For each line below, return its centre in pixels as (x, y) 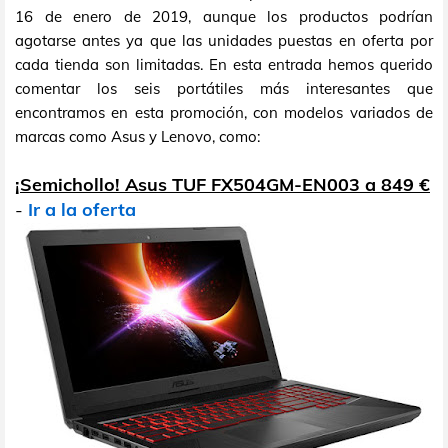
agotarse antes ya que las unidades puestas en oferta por (224, 41)
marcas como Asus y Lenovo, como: (137, 137)
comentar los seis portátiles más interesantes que (224, 89)
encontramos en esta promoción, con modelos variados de (224, 113)
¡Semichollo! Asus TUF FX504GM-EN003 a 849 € (222, 185)
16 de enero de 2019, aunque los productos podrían (224, 17)
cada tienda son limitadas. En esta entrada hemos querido (224, 65)
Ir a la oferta (82, 210)
